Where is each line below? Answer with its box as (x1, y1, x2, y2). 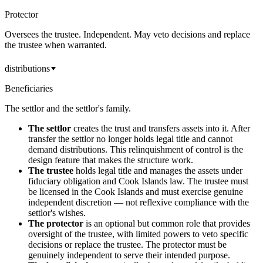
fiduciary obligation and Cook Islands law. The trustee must (28, 176, 248, 186)
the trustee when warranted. (5, 39, 107, 50)
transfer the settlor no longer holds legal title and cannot (28, 133, 232, 144)
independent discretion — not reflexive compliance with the (28, 197, 249, 207)
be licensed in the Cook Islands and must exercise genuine (28, 186, 243, 197)
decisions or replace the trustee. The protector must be (28, 239, 227, 249)
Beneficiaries (5, 83, 53, 93)
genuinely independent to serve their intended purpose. (28, 249, 230, 260)
